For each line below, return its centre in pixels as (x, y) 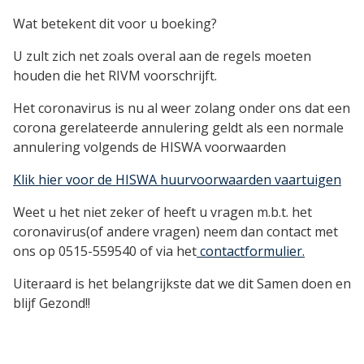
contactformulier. (251, 251)
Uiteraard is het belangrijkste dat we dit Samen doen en (182, 284)
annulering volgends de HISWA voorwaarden (149, 147)
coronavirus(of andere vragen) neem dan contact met (175, 232)
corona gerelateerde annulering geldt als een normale (178, 128)
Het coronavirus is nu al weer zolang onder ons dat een (182, 108)
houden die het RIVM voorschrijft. (115, 76)
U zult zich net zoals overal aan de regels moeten (162, 56)
